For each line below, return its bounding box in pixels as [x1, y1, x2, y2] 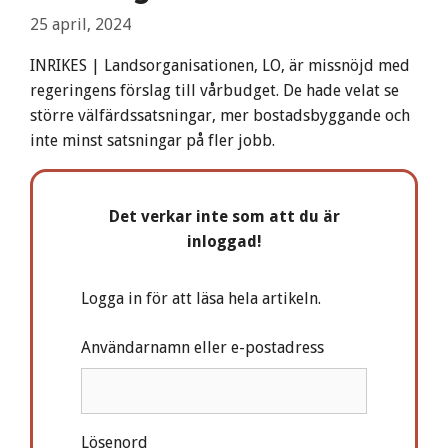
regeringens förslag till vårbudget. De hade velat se [30, 81, 399, 101]
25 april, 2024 [30, 15, 131, 35]
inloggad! [186, 232, 262, 252]
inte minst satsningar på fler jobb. [30, 131, 275, 151]
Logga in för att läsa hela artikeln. [81, 289, 321, 309]
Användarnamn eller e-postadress [81, 338, 324, 358]
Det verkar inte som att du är [108, 207, 340, 227]
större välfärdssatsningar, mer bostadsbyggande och [30, 106, 410, 126]
